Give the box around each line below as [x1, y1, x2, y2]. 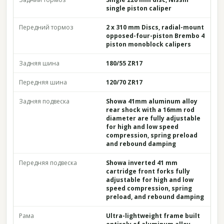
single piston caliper [106, 4, 171, 12]
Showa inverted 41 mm [106, 158, 177, 167]
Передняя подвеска [19, 158, 77, 167]
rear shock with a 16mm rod [106, 105, 194, 114]
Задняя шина [19, 59, 59, 67]
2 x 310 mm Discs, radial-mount [106, 23, 204, 31]
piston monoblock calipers [106, 40, 191, 48]
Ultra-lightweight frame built [106, 211, 200, 220]
